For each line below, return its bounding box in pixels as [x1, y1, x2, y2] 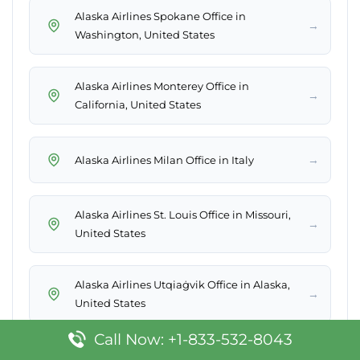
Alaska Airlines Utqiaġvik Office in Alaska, [75, 278, 290, 292]
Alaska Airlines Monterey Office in [75, 80, 249, 93]
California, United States [75, 98, 201, 112]
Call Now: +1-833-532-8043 [93, 330, 292, 349]
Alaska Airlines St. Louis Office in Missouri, [75, 208, 291, 222]
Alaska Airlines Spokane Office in [75, 10, 246, 23]
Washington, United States [75, 28, 215, 42]
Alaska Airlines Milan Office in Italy [75, 153, 254, 166]
